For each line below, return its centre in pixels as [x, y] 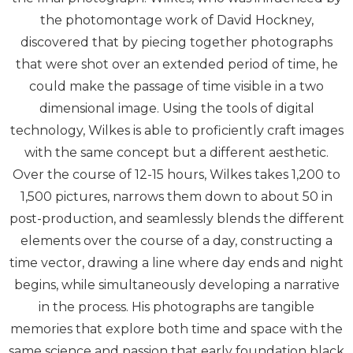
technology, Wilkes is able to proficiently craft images [176, 131]
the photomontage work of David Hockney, [176, 20]
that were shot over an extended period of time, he [176, 65]
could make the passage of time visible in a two [176, 87]
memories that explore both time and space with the [176, 329]
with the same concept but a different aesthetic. [176, 153]
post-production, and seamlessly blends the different [176, 219]
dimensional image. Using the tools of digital [176, 109]
